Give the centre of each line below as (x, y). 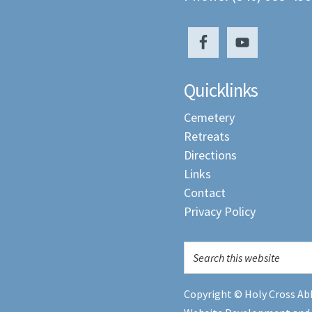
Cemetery (209, 117)
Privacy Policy (220, 211)
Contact (205, 193)
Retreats (207, 136)
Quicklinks (221, 90)
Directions (210, 155)
